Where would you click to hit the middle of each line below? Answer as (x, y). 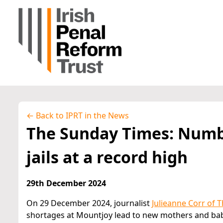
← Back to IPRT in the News (78, 115)
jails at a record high (107, 157)
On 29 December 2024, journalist (89, 203)
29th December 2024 (66, 183)
